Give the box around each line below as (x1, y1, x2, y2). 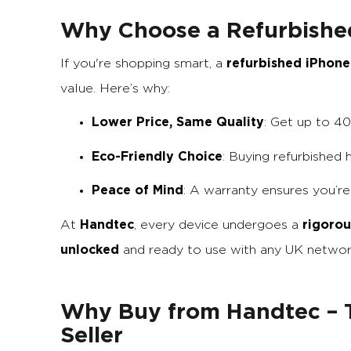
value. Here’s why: (60, 81, 170, 95)
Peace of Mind (92, 183, 183, 197)
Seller (60, 320, 123, 348)
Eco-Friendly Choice (92, 148, 223, 164)
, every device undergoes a (134, 218, 302, 231)
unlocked (60, 241, 119, 257)
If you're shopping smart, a (60, 56, 226, 70)
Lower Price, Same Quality (92, 114, 264, 129)
